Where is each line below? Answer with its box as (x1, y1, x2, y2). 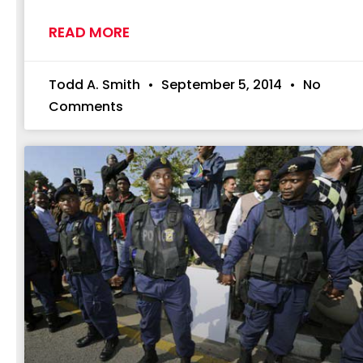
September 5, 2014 (158, 75, 285, 94)
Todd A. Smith (49, 75, 143, 94)
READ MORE (49, 22, 130, 42)
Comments (49, 96, 123, 116)
